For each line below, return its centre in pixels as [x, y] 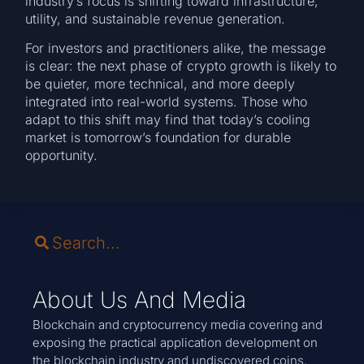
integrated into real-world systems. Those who [167, 101]
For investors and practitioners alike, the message [176, 48]
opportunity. [62, 155]
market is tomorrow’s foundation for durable [158, 137]
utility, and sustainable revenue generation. [156, 18]
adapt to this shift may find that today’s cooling [168, 119]
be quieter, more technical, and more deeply [160, 83]
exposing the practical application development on [175, 342]
